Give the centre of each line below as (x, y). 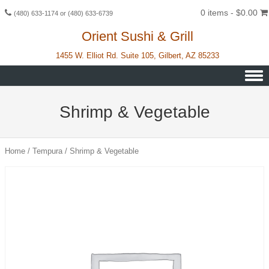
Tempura (47, 151)
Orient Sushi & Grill (138, 36)
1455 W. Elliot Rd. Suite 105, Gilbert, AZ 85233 (138, 56)
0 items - (218, 13)
